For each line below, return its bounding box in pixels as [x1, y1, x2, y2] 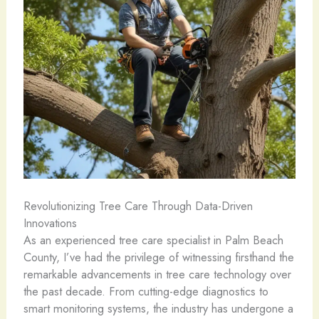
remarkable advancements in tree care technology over [23, 265, 291, 283]
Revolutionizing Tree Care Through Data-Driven [23, 197, 253, 214]
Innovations [23, 214, 77, 231]
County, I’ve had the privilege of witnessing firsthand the [23, 248, 294, 266]
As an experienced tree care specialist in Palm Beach [23, 231, 283, 249]
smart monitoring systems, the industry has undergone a [23, 299, 293, 317]
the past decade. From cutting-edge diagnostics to [23, 282, 268, 300]
